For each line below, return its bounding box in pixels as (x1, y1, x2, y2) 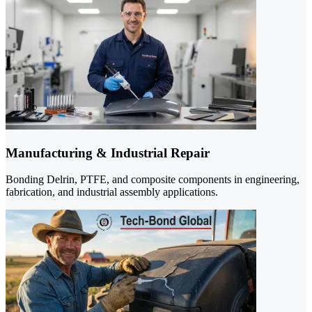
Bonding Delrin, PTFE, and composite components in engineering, (6, 173, 299, 186)
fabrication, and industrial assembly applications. (6, 186, 218, 198)
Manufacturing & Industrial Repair (6, 145, 210, 160)
